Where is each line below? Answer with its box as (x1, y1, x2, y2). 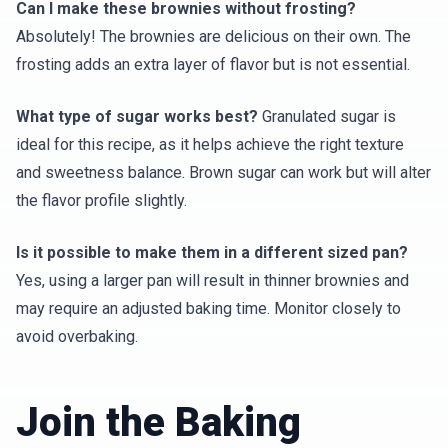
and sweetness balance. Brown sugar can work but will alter (16, 163, 431, 182)
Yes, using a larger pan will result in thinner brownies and (16, 271, 409, 290)
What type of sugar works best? (16, 107, 258, 126)
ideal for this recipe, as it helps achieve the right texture (16, 135, 404, 154)
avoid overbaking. (16, 327, 138, 346)
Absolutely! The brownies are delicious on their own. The (16, 27, 411, 46)
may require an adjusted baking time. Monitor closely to (16, 299, 401, 318)
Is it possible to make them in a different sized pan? (16, 243, 408, 262)
